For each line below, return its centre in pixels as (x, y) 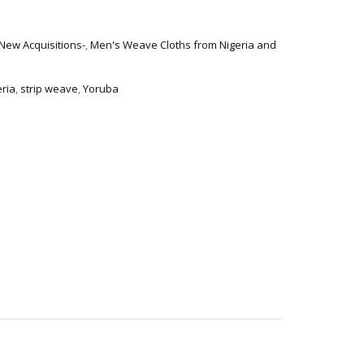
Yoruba (101, 88)
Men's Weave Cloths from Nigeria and (183, 45)
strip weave (49, 88)
